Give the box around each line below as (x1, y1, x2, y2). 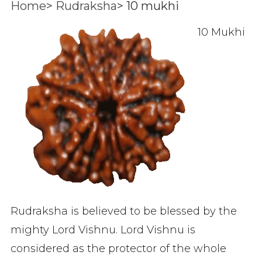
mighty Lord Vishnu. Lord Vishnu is (11, 223, 195, 236)
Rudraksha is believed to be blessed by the (11, 205, 237, 218)
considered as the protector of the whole (11, 242, 226, 255)
